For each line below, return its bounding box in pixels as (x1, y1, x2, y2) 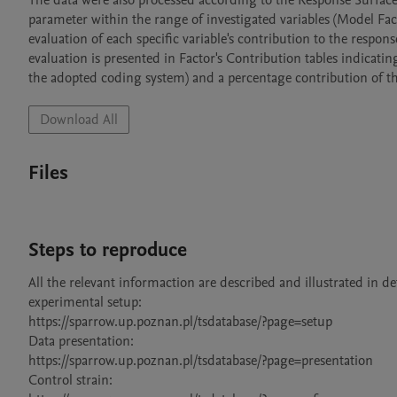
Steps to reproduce (28, 237, 187, 263)
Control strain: (28, 370, 113, 390)
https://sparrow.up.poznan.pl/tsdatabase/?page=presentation (28, 351, 373, 370)
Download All (40, 110, 118, 129)
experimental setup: (28, 292, 142, 312)
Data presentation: (28, 331, 134, 351)
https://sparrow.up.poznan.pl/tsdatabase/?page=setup (28, 312, 332, 331)
